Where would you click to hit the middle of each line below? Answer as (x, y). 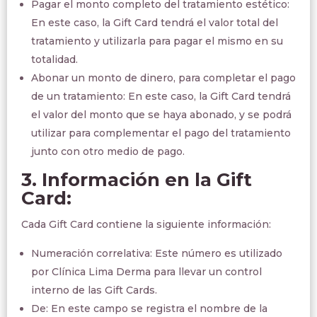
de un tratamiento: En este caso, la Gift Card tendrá (161, 96)
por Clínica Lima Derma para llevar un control (146, 272)
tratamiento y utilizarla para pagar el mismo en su (157, 41)
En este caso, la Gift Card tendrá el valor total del (155, 23)
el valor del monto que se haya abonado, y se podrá (161, 115)
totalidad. (54, 59)
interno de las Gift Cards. (94, 290)
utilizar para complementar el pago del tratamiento (161, 133)
